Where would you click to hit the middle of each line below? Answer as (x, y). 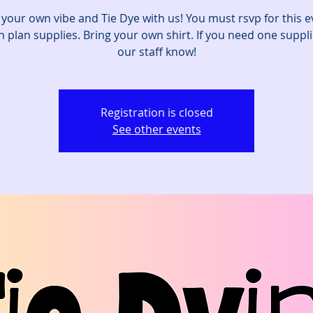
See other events (156, 129)
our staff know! (156, 52)
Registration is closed (156, 112)
